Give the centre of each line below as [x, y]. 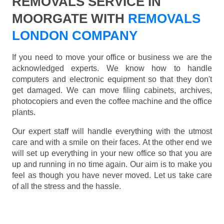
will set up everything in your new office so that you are [112, 153]
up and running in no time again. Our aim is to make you [112, 164]
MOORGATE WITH [70, 19]
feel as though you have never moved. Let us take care [112, 175]
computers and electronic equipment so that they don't [112, 79]
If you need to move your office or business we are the [112, 57]
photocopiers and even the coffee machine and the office [112, 101]
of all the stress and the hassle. [66, 186]
